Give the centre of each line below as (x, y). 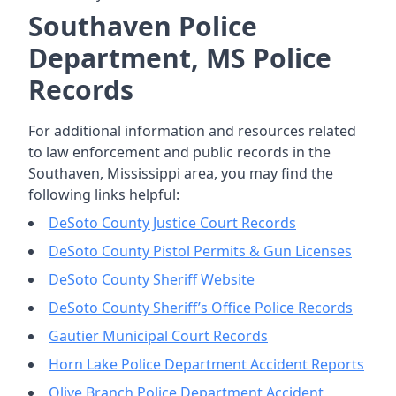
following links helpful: (104, 194)
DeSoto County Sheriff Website (152, 279)
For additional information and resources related (192, 131)
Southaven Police (143, 26)
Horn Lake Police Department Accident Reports (206, 364)
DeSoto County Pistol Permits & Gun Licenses (200, 251)
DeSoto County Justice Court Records (172, 223)
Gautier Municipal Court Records (158, 336)
